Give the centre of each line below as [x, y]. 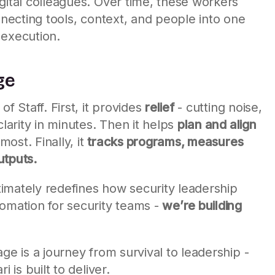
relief [160, 107]
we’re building [202, 205]
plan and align [217, 124]
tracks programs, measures [165, 141]
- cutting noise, [218, 107]
